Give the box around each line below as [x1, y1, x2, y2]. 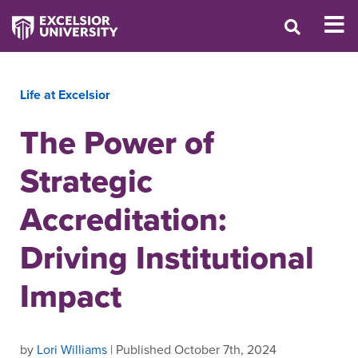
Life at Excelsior [20, 86, 110, 104]
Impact [20, 272, 121, 319]
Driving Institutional [20, 234, 314, 280]
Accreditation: [20, 196, 226, 242]
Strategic [20, 157, 153, 204]
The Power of [20, 119, 214, 165]
